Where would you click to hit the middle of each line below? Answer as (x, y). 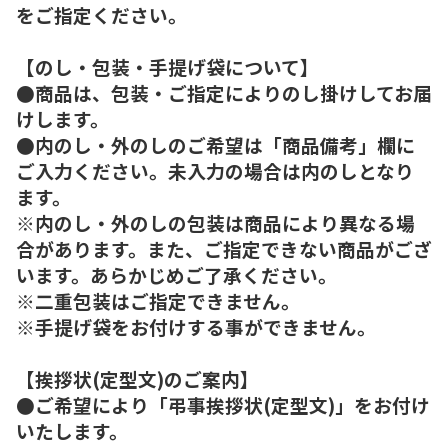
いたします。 (72, 430)
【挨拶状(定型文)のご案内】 (137, 378)
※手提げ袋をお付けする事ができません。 (196, 326)
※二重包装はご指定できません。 (158, 300)
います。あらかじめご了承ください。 (176, 274)
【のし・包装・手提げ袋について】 (167, 66)
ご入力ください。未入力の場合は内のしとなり (215, 170)
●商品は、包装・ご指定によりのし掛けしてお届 (224, 92)
